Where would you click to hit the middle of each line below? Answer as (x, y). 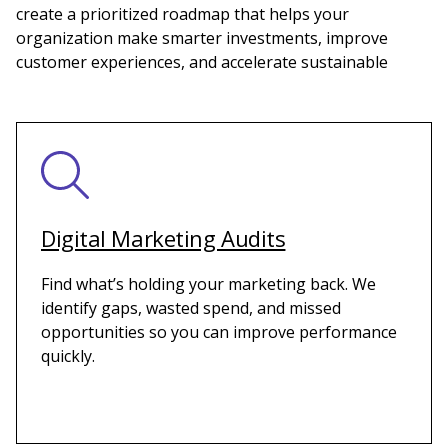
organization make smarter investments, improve (202, 37)
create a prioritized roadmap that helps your (182, 13)
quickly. (68, 355)
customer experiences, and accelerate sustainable (202, 61)
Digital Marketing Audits (163, 237)
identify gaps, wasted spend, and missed (191, 307)
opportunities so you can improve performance (219, 331)
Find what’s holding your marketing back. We (208, 283)
